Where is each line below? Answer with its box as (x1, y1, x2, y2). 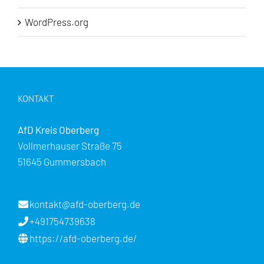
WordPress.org (25, 16, 88, 28)
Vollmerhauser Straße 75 (18, 140, 122, 152)
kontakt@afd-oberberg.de (29, 198, 140, 210)
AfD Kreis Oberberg (18, 124, 99, 136)
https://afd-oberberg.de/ (29, 232, 137, 245)
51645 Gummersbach (18, 156, 106, 168)
